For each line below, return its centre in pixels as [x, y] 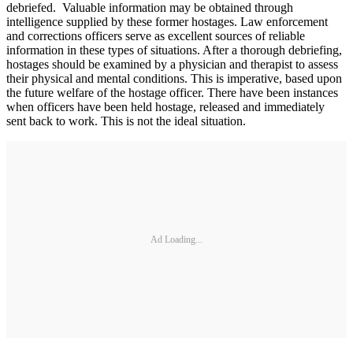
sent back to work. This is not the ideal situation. [126, 121]
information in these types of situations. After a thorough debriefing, [174, 50]
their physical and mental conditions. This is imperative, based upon [174, 78]
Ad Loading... [176, 239]
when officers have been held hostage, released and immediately [165, 107]
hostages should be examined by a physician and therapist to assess [172, 64]
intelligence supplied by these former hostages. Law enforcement [167, 22]
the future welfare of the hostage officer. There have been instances [172, 93]
